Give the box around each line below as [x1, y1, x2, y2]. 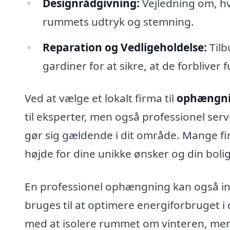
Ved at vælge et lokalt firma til [25, 91, 177, 106]
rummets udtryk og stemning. [42, 14, 194, 29]
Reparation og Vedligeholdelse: [42, 40, 207, 54]
